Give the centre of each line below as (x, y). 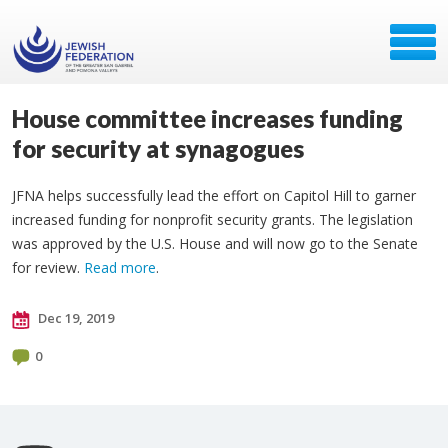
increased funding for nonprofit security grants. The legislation (212, 219)
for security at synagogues (158, 148)
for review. (48, 267)
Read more (120, 267)
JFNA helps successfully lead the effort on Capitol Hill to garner (214, 195)
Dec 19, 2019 (74, 318)
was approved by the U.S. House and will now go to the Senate (215, 243)
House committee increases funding (207, 118)
